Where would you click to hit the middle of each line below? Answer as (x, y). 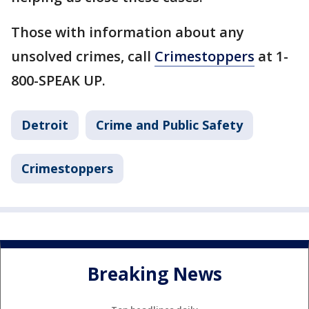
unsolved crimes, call (83, 56)
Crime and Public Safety (169, 125)
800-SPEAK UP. (58, 80)
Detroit (45, 125)
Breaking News (154, 274)
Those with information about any (128, 32)
